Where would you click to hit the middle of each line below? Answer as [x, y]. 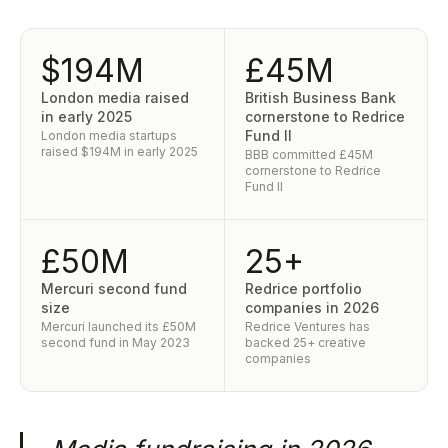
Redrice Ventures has [307, 326]
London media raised [115, 97]
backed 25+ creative [305, 342]
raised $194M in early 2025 [119, 151]
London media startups [109, 135]
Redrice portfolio [303, 288]
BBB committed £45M [308, 154]
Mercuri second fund [114, 288]
